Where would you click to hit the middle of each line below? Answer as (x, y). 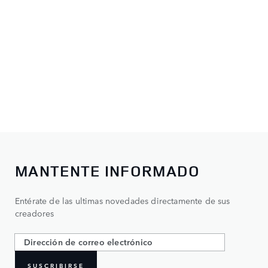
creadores (35, 213)
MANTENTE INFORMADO (108, 170)
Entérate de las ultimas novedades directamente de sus (123, 200)
